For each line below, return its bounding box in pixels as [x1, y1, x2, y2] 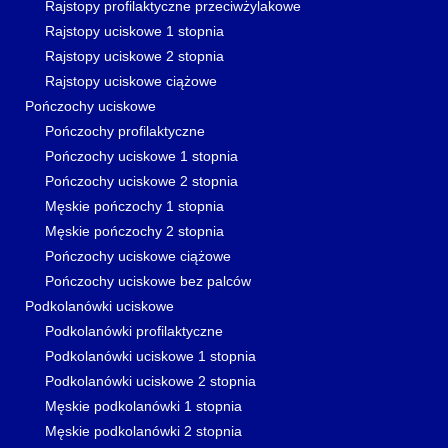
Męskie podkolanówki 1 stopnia [45, 398, 242, 414]
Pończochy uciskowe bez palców [45, 273, 251, 289]
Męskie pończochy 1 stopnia [45, 198, 224, 214]
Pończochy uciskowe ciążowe [45, 248, 231, 264]
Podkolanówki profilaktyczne [45, 323, 223, 339]
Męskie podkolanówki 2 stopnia [45, 423, 242, 439]
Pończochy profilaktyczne [45, 123, 205, 139]
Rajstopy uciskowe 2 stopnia [45, 48, 224, 64]
